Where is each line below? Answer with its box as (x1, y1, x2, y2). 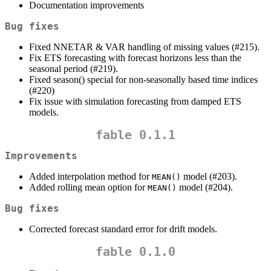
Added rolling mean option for (29, 182, 148, 193)
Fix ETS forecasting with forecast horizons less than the (29, 52, 241, 63)
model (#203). (181, 171, 237, 182)
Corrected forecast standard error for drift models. (29, 224, 217, 235)
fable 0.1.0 (96, 244, 175, 260)
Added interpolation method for (29, 171, 152, 182)
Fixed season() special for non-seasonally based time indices (29, 74, 258, 85)
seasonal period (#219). (29, 63, 118, 74)
